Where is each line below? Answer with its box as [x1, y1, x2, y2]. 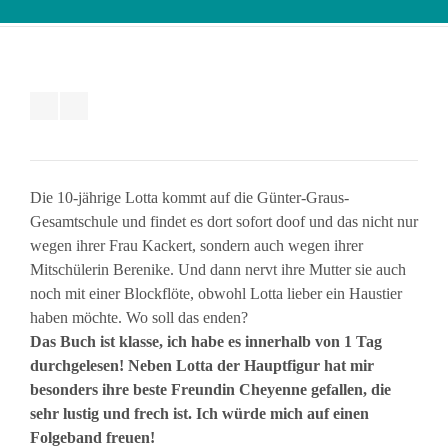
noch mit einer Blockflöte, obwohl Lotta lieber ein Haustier [30, 285, 402, 302]
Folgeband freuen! [30, 429, 155, 446]
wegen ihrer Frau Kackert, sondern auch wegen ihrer [30, 237, 363, 254]
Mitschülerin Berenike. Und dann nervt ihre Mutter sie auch [30, 261, 406, 278]
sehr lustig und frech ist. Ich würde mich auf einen [30, 405, 369, 422]
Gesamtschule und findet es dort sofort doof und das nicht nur [30, 213, 418, 230]
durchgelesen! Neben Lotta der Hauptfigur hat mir [30, 357, 374, 374]
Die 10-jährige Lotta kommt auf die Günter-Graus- [30, 189, 349, 206]
